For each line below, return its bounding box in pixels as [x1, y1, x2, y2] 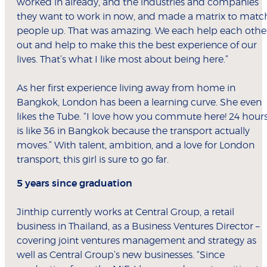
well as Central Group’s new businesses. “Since [17, 250, 225, 260]
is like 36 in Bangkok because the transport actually [17, 126, 250, 136]
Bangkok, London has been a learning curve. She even [17, 98, 262, 108]
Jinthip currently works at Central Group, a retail [17, 207, 234, 218]
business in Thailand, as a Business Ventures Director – [17, 222, 259, 232]
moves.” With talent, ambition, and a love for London [17, 141, 254, 151]
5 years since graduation [17, 179, 132, 189]
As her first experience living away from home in [17, 83, 235, 94]
